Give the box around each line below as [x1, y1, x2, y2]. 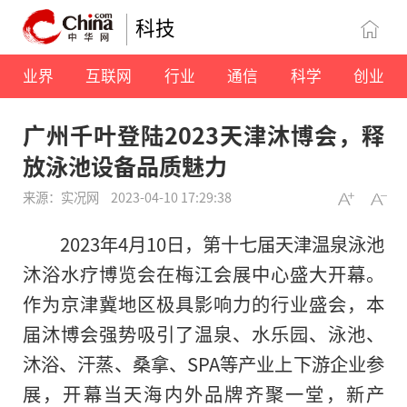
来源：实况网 [23, 187, 102, 207]
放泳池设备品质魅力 [23, 149, 227, 183]
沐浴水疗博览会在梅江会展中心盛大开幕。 [23, 260, 384, 288]
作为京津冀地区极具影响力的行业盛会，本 [23, 290, 384, 318]
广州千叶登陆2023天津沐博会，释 [23, 118, 384, 152]
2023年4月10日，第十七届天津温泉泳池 [59, 230, 384, 258]
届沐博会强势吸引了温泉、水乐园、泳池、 [23, 320, 384, 348]
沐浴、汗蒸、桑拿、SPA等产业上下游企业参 [23, 350, 384, 378]
